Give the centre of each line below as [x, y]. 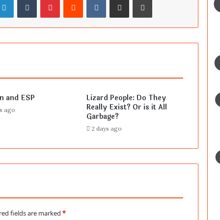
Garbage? [102, 117]
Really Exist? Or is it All [126, 108]
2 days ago [106, 129]
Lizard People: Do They [126, 98]
